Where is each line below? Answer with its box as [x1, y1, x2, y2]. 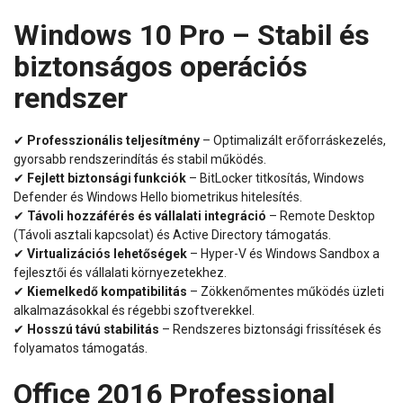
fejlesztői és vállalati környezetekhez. [13, 264, 227, 280]
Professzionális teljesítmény [27, 132, 200, 148]
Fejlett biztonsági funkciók [27, 170, 186, 185]
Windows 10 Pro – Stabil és [13, 18, 370, 53]
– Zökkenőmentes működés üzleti [187, 283, 384, 299]
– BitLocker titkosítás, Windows [186, 170, 364, 185]
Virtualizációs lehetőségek [27, 246, 187, 261]
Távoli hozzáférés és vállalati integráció [27, 208, 266, 223]
